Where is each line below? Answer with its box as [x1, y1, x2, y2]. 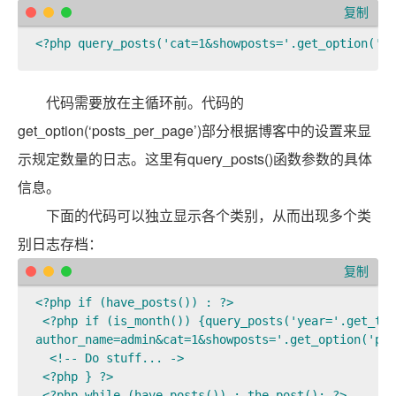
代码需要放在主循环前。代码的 [46, 91, 244, 112]
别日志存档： [18, 232, 103, 254]
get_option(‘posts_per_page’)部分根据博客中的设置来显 [18, 119, 371, 141]
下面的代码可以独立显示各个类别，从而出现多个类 [46, 204, 371, 225]
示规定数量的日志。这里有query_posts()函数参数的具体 [18, 148, 372, 169]
